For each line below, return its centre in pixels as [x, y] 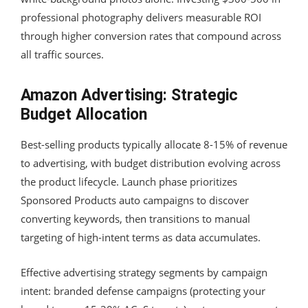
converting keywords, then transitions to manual [135, 218]
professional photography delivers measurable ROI [141, 17]
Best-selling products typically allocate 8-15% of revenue [154, 144]
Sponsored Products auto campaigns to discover [135, 200]
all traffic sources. [62, 54]
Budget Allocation [84, 114]
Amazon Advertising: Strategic [129, 95]
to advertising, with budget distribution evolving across [151, 163]
